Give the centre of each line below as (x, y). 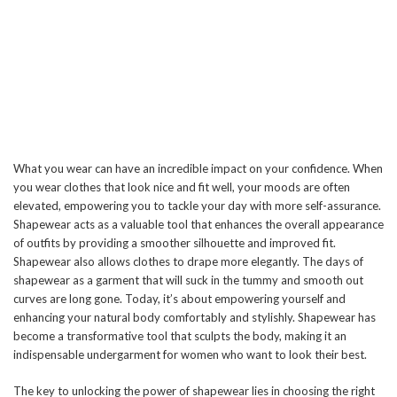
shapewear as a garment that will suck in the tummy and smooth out (188, 280)
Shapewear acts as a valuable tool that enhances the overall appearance (198, 225)
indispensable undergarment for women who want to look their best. (190, 355)
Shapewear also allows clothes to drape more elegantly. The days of (188, 262)
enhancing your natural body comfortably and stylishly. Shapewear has (195, 318)
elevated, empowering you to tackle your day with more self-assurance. (197, 206)
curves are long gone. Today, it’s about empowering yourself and (179, 299)
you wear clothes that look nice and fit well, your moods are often (182, 187)
